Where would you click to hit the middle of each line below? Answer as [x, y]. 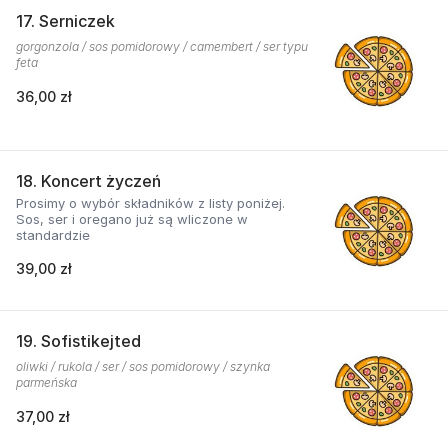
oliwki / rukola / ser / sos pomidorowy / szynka [143, 366]
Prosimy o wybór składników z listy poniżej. [150, 203]
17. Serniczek [65, 21]
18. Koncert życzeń [88, 181]
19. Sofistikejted [78, 341]
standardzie [53, 235]
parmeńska [46, 382]
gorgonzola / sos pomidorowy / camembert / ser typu [162, 46]
